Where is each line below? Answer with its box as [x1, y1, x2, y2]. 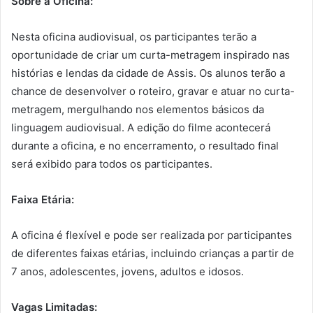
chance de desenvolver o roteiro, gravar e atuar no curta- [11, 85, 295, 99]
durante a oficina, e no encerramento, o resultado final [11, 139, 279, 153]
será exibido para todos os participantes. [11, 157, 212, 171]
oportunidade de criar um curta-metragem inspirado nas [11, 48, 290, 62]
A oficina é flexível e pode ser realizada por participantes [11, 228, 292, 242]
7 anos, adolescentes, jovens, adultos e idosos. [11, 265, 244, 279]
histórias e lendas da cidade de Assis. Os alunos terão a [11, 66, 285, 80]
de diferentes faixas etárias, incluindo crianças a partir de [11, 247, 294, 261]
